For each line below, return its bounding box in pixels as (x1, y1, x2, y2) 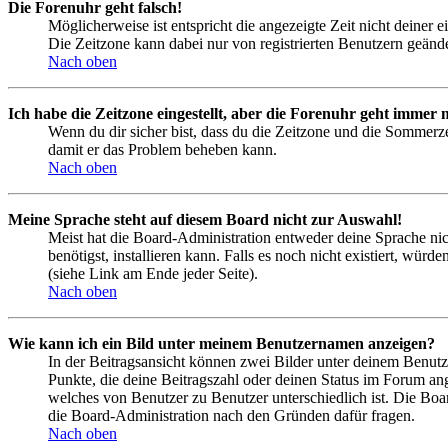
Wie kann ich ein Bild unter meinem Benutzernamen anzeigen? (8, 335, 435, 353)
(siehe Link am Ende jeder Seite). (48, 265, 258, 283)
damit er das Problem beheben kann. (48, 141, 277, 159)
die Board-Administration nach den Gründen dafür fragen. (48, 407, 415, 425)
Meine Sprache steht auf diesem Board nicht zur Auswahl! (8, 211, 402, 229)
